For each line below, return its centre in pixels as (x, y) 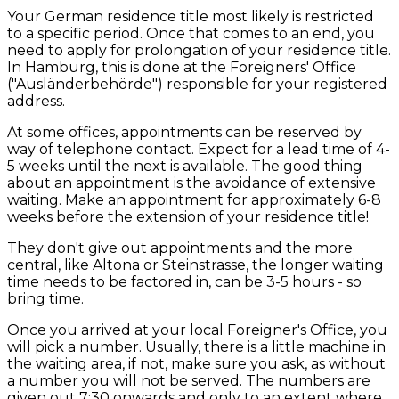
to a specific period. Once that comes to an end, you (191, 33)
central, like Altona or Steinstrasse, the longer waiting (195, 265)
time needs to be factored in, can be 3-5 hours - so (184, 281)
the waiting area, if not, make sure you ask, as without (196, 363)
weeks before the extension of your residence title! (188, 216)
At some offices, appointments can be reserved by (184, 132)
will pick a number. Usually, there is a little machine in (196, 346)
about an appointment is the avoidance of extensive (191, 183)
